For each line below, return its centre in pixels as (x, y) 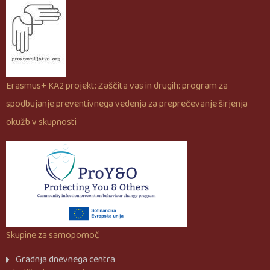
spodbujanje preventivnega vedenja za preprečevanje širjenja (127, 104)
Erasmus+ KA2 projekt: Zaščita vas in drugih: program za (117, 86)
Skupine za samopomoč (53, 236)
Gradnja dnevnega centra (65, 260)
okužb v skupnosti (41, 122)
